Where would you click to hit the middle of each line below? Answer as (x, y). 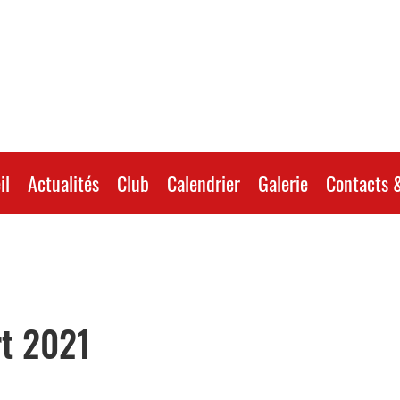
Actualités (63, 183)
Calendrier (203, 183)
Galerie (283, 183)
